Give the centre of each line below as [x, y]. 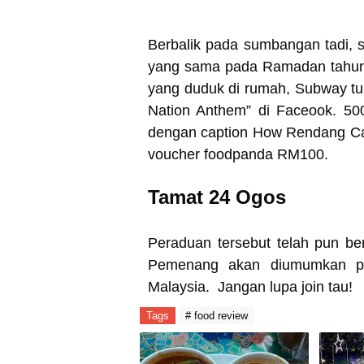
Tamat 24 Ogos [220, 197]
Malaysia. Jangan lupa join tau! [252, 287]
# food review [217, 316]
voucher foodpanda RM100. [240, 154]
